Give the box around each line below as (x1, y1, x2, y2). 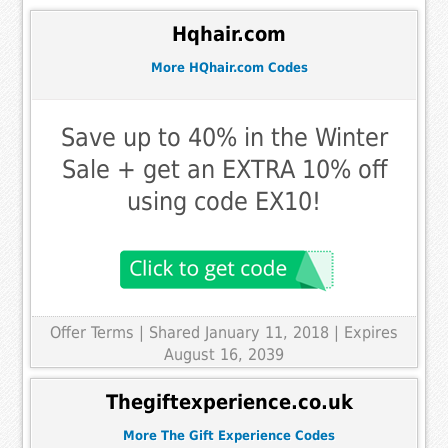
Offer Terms (50, 322, 134, 342)
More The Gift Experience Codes (123, 427, 335, 443)
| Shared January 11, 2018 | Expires (139, 322, 398, 342)
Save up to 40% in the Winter (60, 122, 388, 152)
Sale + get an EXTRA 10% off (61, 154, 387, 184)
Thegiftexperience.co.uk (105, 391, 353, 415)
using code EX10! (127, 186, 321, 216)
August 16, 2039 (164, 344, 284, 364)
